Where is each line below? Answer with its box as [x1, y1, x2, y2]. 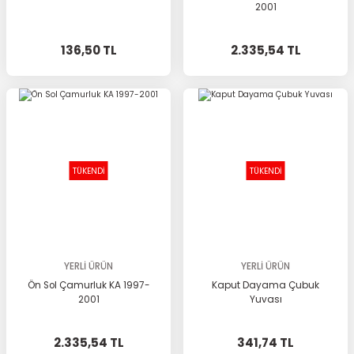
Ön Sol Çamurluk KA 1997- [27, 279, 150, 292]
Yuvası [249, 293, 282, 306]
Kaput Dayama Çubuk [212, 279, 319, 292]
